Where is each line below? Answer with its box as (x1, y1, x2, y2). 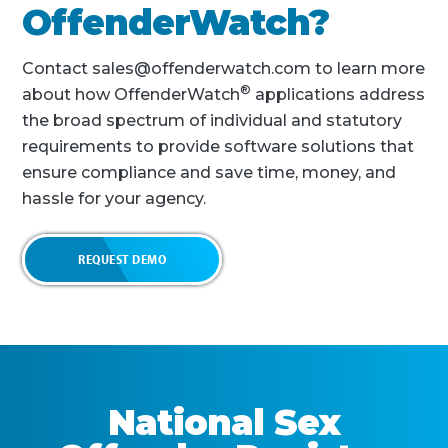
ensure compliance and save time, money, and (22, 163, 397, 182)
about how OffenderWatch (22, 85, 241, 104)
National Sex (108, 400, 340, 444)
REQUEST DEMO (78, 250, 167, 267)
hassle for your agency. (22, 189, 207, 208)
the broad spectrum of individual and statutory (22, 111, 403, 130)
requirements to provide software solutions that (22, 137, 415, 156)
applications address (251, 85, 426, 104)
